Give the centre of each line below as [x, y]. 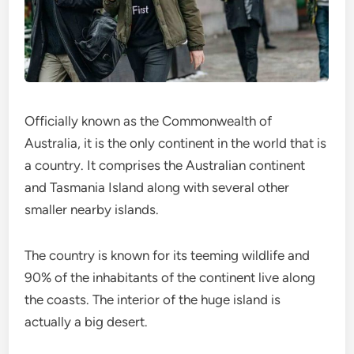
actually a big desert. [87, 322]
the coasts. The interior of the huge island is [153, 299]
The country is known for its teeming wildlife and [168, 255]
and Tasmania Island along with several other [157, 187]
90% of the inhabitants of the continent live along [170, 277]
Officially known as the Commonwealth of [149, 121]
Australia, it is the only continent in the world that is [176, 143]
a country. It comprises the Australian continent [165, 165]
